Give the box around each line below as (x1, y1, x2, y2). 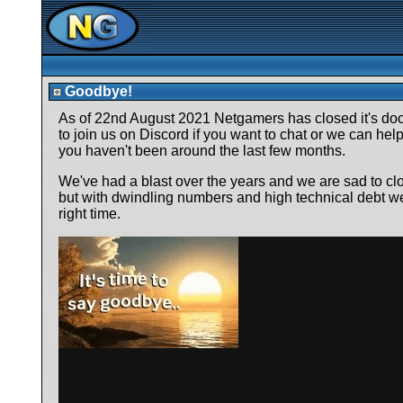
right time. (58, 206, 121, 221)
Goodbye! (60, 84, 132, 99)
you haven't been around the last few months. (58, 143, 345, 158)
